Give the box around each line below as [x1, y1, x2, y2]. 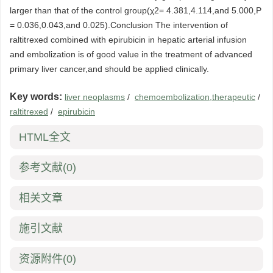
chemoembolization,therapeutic [135, 92, 255, 102]
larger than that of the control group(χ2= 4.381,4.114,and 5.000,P [10, 5, 261, 16]
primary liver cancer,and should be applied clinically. [10, 64, 209, 74]
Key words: [10, 91, 62, 102]
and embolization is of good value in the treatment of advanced [10, 49, 252, 60]
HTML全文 [19, 131, 71, 144]
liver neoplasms [65, 92, 125, 102]
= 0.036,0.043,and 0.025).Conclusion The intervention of [10, 20, 228, 30]
